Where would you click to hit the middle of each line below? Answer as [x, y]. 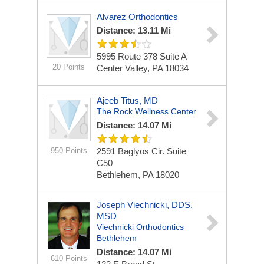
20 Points [69, 67]
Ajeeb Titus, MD [127, 100]
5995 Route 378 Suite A [142, 56]
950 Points [69, 151]
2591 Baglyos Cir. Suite [141, 151]
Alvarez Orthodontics [137, 17]
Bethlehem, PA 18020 [138, 175]
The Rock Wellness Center [146, 111]
